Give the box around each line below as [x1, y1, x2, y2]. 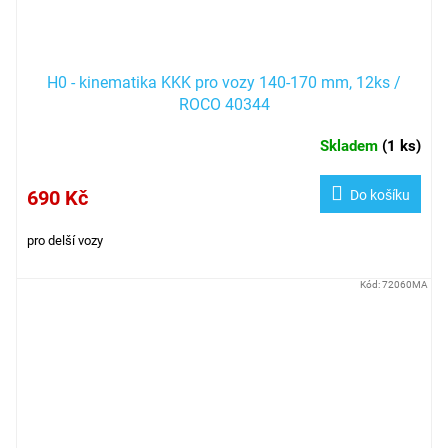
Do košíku [350, 186, 410, 203]
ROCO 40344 [178, 94, 270, 114]
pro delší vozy [27, 232, 103, 248]
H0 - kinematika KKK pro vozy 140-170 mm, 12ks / [47, 72, 401, 92]
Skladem [320, 136, 382, 155]
